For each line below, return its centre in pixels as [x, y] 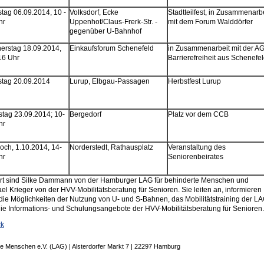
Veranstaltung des [197, 148]
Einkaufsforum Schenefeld [111, 49]
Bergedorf [85, 115]
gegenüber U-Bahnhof [105, 32]
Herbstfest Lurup [194, 82]
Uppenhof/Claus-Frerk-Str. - [113, 22]
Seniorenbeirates [195, 157]
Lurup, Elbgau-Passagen [109, 82]
